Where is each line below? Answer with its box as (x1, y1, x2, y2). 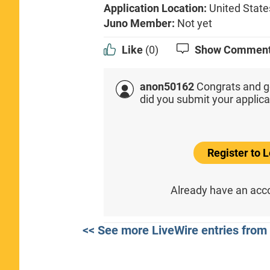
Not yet (177, 16, 213, 30)
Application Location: (104, 1, 210, 14)
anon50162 (140, 80, 195, 93)
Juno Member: (104, 16, 178, 30)
